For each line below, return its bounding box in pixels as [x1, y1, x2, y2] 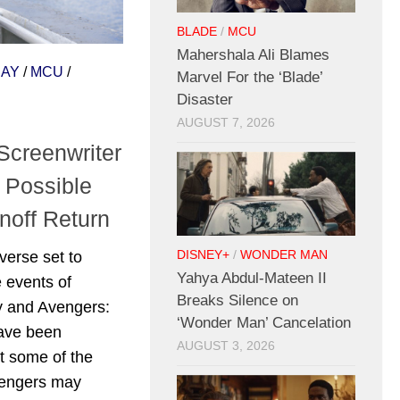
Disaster [177, 91, 233, 109]
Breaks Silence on [177, 292, 298, 310]
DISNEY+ [177, 248, 229, 262]
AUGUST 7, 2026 [177, 116, 275, 130]
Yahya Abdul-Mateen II [177, 270, 327, 287]
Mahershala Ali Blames [177, 46, 329, 64]
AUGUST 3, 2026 [177, 339, 275, 354]
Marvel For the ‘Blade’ [177, 69, 322, 87]
